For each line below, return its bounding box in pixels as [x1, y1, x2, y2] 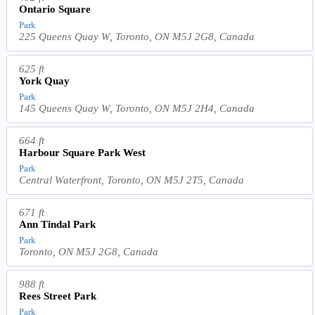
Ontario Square [19, 3, 91, 15]
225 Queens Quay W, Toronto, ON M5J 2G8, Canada [19, 30, 255, 42]
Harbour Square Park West [19, 146, 146, 158]
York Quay [19, 75, 70, 86]
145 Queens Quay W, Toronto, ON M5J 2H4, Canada [19, 102, 255, 114]
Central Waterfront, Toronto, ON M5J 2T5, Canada [19, 174, 245, 186]
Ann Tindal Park [19, 218, 96, 230]
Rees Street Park [19, 290, 97, 302]
